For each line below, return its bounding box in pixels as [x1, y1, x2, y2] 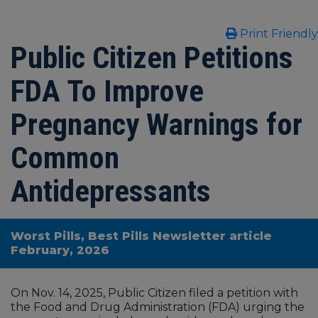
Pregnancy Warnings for [11, 106, 302, 143]
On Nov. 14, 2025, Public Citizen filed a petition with [11, 286, 298, 300]
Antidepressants [11, 173, 211, 209]
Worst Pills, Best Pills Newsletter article [11, 229, 272, 243]
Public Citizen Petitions [11, 40, 293, 76]
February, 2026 [11, 243, 109, 258]
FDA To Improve [11, 73, 204, 109]
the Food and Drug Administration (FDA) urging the [11, 300, 305, 314]
